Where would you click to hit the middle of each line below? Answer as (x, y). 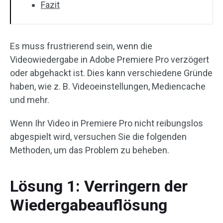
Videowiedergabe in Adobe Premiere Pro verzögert (110, 59)
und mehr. (30, 100)
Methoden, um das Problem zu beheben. (90, 150)
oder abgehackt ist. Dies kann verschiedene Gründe (111, 73)
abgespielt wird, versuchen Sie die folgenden (98, 137)
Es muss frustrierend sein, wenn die (81, 46)
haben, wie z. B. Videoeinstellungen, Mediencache (108, 86)
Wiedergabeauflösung (89, 205)
